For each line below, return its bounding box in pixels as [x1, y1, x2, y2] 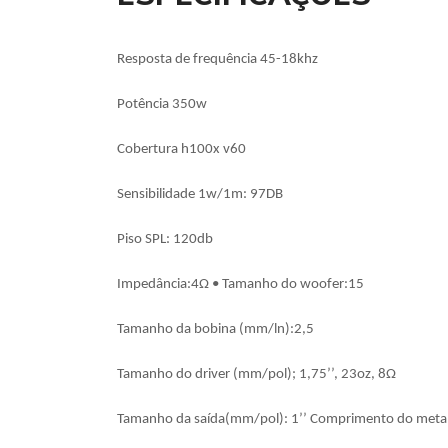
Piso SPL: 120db [117, 232, 213, 247]
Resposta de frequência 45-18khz [117, 52, 318, 67]
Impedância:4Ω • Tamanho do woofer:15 [117, 277, 364, 292]
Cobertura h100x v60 [117, 142, 246, 157]
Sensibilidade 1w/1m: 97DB [117, 187, 283, 202]
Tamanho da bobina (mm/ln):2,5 [117, 322, 314, 337]
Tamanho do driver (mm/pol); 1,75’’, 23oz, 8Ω [117, 367, 396, 382]
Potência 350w [117, 97, 207, 112]
